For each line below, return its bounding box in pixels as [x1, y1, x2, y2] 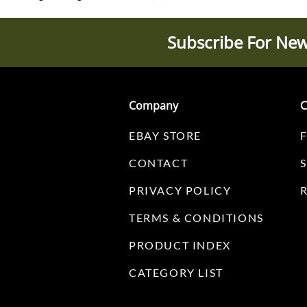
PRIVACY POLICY [129, 184, 232, 197]
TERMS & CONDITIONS [129, 211, 264, 225]
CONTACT [129, 156, 188, 170]
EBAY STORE [129, 129, 201, 143]
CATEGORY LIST [129, 266, 223, 280]
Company [129, 98, 178, 114]
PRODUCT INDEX [129, 238, 231, 252]
